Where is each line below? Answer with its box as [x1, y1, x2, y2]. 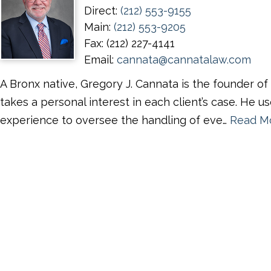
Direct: [83, 4, 120, 17]
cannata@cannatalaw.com [116, 53, 251, 66]
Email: [83, 53, 117, 66]
